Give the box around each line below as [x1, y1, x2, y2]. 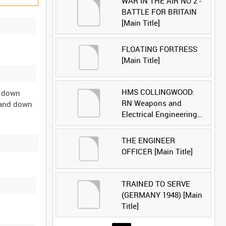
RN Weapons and [121, 98, 182, 108]
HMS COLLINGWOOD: [121, 87, 194, 97]
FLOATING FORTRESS [121, 44, 197, 54]
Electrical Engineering [121, 109, 197, 120]
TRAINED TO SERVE [121, 178, 190, 189]
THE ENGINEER [121, 135, 175, 146]
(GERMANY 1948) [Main [121, 189, 202, 200]
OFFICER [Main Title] [121, 146, 193, 157]
